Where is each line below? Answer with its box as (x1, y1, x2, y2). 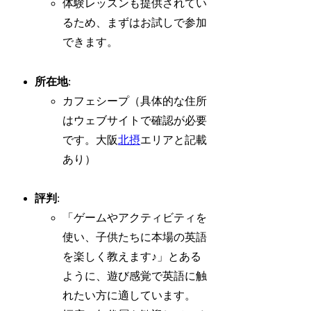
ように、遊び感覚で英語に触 (62, 270, 208, 283)
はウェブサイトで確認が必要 (62, 114, 208, 126)
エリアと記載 (140, 133, 208, 146)
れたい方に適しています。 (62, 289, 196, 302)
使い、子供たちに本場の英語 (62, 231, 208, 244)
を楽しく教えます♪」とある (62, 251, 202, 263)
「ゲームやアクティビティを (62, 212, 208, 224)
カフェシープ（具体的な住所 (62, 94, 208, 107)
